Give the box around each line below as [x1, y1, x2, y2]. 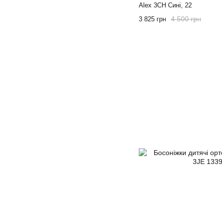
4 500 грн [171, 14, 201, 23]
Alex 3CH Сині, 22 [139, 1, 192, 9]
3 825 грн [139, 15, 166, 23]
